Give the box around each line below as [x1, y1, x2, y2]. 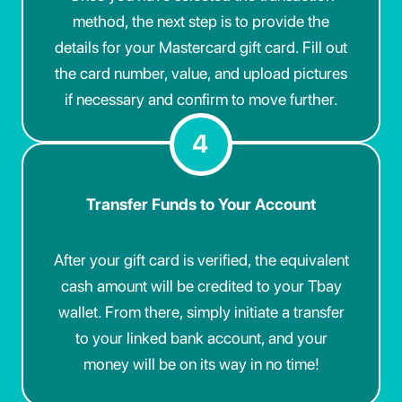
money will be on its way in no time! [83, 354, 319, 374]
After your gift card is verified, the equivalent [53, 250, 349, 270]
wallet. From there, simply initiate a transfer [57, 302, 345, 322]
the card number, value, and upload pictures [55, 63, 347, 83]
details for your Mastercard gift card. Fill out [55, 37, 347, 57]
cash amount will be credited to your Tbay [60, 276, 342, 296]
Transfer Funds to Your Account [86, 194, 316, 214]
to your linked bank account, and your [74, 328, 328, 348]
